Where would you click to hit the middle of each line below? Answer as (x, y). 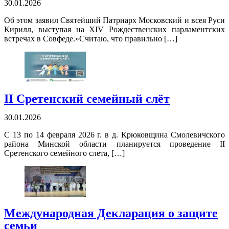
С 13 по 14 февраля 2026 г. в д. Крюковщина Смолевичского (114, 135)
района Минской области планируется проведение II (114, 144)
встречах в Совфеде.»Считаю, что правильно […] (91, 39)
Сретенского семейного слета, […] (64, 153)
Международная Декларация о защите (111, 213)
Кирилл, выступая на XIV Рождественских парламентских (114, 30)
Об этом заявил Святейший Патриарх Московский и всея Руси (114, 20)
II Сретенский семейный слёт (87, 99)
